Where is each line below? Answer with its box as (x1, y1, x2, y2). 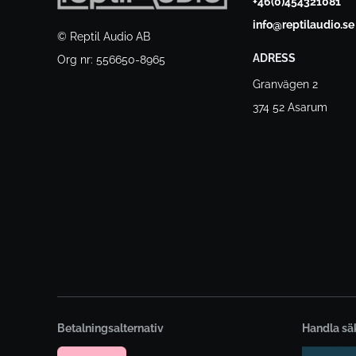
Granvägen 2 (253, 78, 319, 91)
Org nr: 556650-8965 (57, 52, 165, 66)
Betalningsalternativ (57, 322, 164, 335)
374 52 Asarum (253, 101, 328, 114)
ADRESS (253, 52, 296, 65)
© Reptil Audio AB (57, 29, 150, 43)
